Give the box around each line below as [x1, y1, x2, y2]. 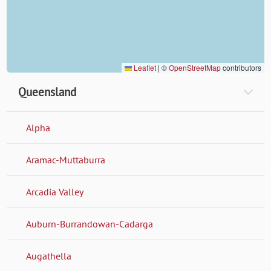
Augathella [26, 249, 72, 262]
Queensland [18, 84, 77, 100]
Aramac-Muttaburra [26, 153, 106, 166]
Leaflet [131, 62, 156, 73]
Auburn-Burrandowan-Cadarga [26, 217, 154, 230]
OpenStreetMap [168, 62, 221, 73]
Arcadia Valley [26, 185, 84, 198]
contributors [220, 62, 261, 73]
